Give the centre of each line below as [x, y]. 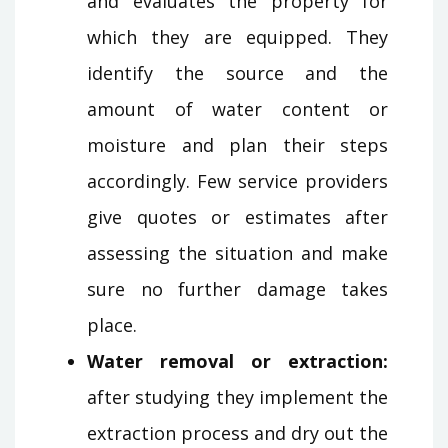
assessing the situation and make [237, 252]
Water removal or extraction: [237, 360]
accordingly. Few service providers [237, 180]
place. [112, 324]
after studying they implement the [237, 396]
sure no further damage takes [237, 288]
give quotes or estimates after [237, 216]
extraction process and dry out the [237, 432]
